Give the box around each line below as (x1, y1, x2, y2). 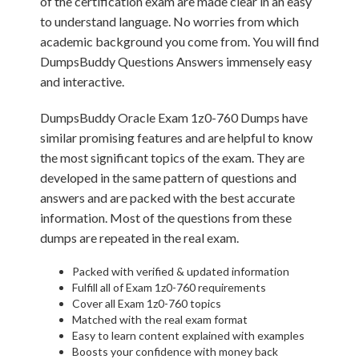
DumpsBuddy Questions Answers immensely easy (40, 54, 312, 69)
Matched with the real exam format (72, 313, 248, 326)
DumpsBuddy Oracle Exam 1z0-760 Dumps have (40, 110, 308, 125)
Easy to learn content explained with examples (72, 329, 305, 342)
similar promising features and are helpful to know (40, 130, 313, 145)
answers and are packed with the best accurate (40, 190, 295, 205)
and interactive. (40, 74, 124, 89)
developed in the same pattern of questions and (40, 170, 296, 185)
